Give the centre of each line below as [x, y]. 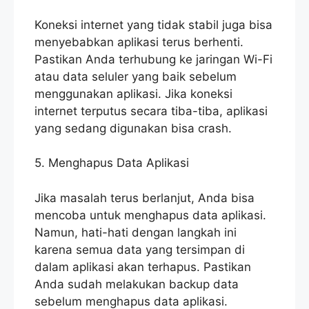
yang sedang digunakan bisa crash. [133, 128]
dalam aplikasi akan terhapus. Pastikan [143, 267]
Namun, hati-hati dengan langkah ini [136, 232]
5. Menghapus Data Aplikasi [112, 163]
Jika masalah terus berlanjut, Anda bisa [144, 198]
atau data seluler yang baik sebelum [136, 76]
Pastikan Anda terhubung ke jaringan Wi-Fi [153, 59]
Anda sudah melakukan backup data [137, 284]
